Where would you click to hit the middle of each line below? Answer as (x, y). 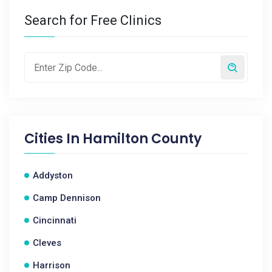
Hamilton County (142, 139)
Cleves (47, 243)
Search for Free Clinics (93, 20)
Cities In (53, 139)
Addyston (53, 175)
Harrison (52, 265)
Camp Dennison (67, 198)
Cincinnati (55, 220)
